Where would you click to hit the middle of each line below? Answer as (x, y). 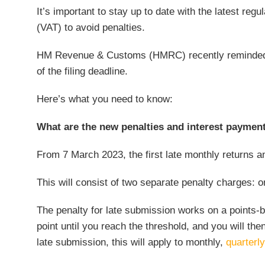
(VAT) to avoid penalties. (91, 28)
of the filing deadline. (82, 71)
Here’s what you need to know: (105, 99)
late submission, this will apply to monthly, (131, 242)
